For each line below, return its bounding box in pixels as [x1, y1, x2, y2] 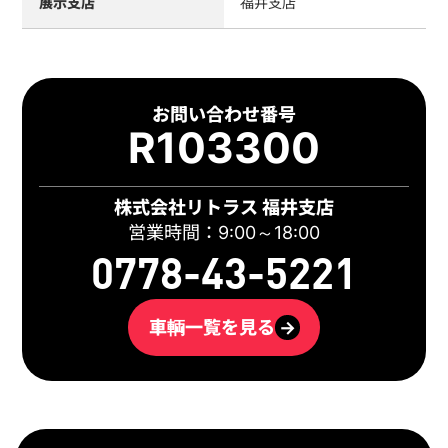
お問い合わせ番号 [152, 103, 296, 126]
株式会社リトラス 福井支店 [114, 195, 334, 218]
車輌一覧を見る [148, 316, 275, 339]
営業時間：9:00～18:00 [128, 220, 320, 243]
